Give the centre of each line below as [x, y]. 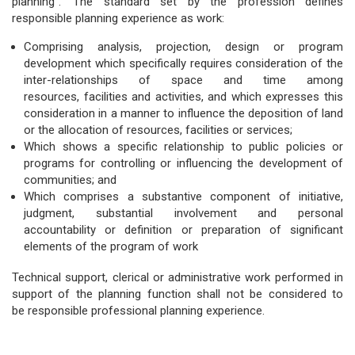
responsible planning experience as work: [120, 18]
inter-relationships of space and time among [183, 80]
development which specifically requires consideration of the [183, 63]
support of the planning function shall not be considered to [177, 294]
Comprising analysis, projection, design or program [183, 46]
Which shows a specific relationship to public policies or [183, 146]
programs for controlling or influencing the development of [183, 163]
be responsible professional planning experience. [140, 311]
